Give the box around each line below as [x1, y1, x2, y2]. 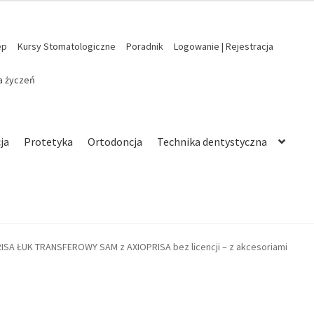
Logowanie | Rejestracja [173, 39, 273, 53]
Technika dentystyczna [157, 134, 268, 149]
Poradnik [125, 39, 163, 53]
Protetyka [24, 134, 74, 149]
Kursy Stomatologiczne [17, 39, 116, 53]
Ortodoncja [88, 134, 143, 149]
